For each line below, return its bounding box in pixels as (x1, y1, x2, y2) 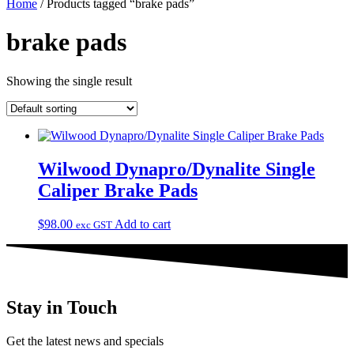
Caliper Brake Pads (38, 179, 198, 201)
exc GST (76, 218, 112, 231)
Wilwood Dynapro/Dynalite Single (38, 158, 315, 179)
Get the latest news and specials (6, 333, 164, 348)
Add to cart (115, 217, 171, 231)
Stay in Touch (6, 296, 117, 318)
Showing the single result (6, 73, 132, 88)
